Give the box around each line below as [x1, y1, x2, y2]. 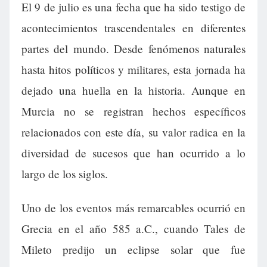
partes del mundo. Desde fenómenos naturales [21, 41, 246, 57]
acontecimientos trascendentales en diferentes [21, 20, 246, 36]
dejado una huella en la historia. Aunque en [21, 83, 246, 98]
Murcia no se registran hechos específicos [21, 104, 246, 119]
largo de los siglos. [21, 166, 108, 182]
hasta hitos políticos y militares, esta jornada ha [21, 62, 246, 77]
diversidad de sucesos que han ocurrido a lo [21, 145, 246, 161]
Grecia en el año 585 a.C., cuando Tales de [21, 221, 246, 237]
